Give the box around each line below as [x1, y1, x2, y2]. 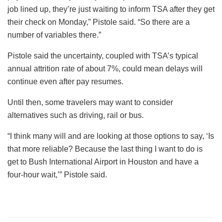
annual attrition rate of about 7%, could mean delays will [7, 64, 203, 73]
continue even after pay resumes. [7, 77, 123, 86]
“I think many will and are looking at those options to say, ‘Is [7, 131, 214, 140]
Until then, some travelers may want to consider [7, 98, 173, 107]
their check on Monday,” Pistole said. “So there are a [7, 17, 190, 26]
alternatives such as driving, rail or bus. [7, 111, 144, 119]
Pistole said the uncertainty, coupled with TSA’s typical [7, 51, 198, 60]
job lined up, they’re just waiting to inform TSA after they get [7, 4, 215, 13]
